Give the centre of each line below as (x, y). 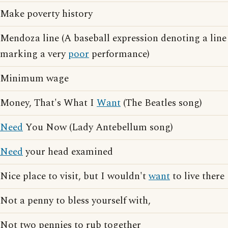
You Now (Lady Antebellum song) (98, 127)
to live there (197, 176)
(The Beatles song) (161, 103)
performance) (119, 54)
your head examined (68, 152)
